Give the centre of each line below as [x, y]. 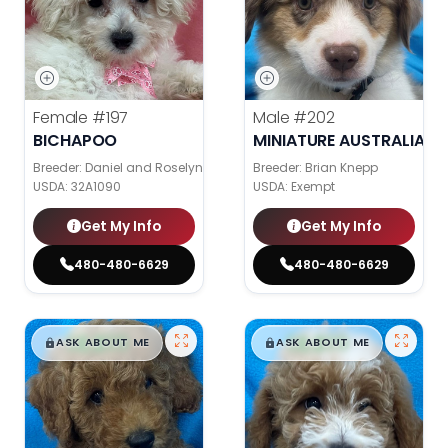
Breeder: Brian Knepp [315, 168]
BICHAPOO [75, 141]
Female [62, 118]
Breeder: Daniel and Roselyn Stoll [132, 168]
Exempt [313, 187]
